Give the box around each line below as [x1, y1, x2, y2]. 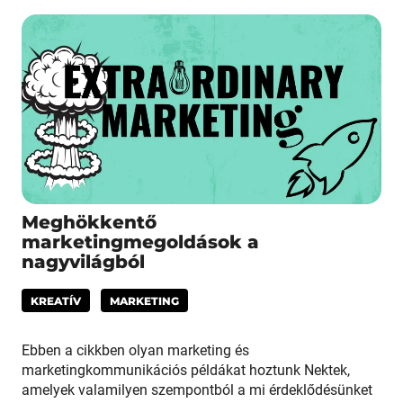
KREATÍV [31, 292, 81, 308]
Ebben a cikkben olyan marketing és [22, 341, 249, 359]
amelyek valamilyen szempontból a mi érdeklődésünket [22, 381, 372, 399]
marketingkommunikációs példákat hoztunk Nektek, [22, 361, 350, 379]
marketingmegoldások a [22, 228, 259, 253]
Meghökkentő [22, 208, 157, 233]
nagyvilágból [22, 247, 145, 273]
